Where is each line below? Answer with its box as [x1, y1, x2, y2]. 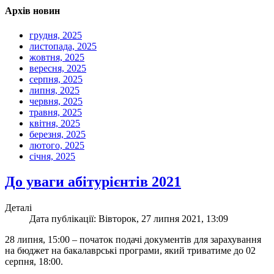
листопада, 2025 [29, 40, 97, 51]
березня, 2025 [29, 128, 86, 139]
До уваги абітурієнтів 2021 [5, 174, 181, 190]
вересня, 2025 [29, 62, 86, 73]
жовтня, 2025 [29, 51, 84, 62]
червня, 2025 [29, 95, 83, 106]
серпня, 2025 [29, 73, 83, 84]
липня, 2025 [29, 84, 80, 95]
